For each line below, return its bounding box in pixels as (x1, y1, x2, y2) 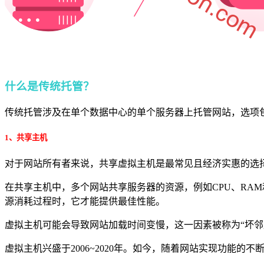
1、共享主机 (5, 133, 47, 142)
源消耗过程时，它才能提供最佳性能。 (5, 196, 165, 206)
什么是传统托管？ (5, 80, 94, 93)
